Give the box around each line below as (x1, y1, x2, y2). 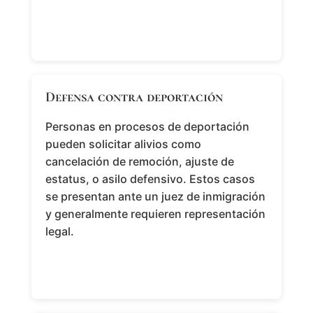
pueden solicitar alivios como (45, 137, 201, 152)
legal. (45, 224, 74, 239)
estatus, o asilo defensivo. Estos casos (45, 172, 255, 187)
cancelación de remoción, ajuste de (45, 154, 234, 169)
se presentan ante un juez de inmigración (45, 189, 265, 204)
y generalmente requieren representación (45, 207, 265, 221)
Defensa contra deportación (45, 89, 223, 106)
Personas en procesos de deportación (45, 119, 249, 134)
